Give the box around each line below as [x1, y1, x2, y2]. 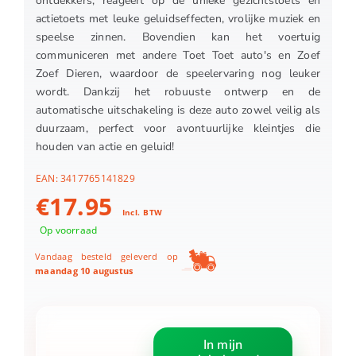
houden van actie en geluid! [35, 139, 175, 155]
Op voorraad [39, 224, 98, 237]
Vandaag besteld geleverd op [35, 250, 178, 263]
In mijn [203, 336, 242, 354]
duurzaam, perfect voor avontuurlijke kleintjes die [35, 121, 321, 137]
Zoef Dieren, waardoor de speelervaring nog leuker [35, 66, 321, 82]
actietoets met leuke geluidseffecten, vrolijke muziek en [35, 11, 321, 27]
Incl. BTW [119, 207, 163, 219]
